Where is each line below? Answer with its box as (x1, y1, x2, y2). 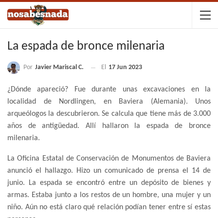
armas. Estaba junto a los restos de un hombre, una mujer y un (7, 191, 211, 200)
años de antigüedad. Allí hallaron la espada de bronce (7, 122, 211, 130)
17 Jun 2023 (109, 64, 142, 72)
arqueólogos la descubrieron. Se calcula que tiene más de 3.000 (7, 110, 211, 118)
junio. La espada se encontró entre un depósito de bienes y (7, 179, 211, 187)
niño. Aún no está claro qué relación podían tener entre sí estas (7, 203, 211, 212)
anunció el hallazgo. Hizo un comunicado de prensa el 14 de (7, 167, 211, 175)
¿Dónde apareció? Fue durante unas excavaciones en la (7, 86, 211, 94)
